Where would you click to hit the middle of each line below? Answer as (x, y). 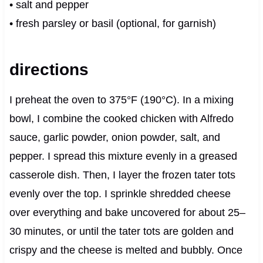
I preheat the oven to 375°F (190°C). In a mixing (121, 100)
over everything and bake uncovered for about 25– (127, 213)
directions (49, 70)
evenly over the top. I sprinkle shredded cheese (120, 194)
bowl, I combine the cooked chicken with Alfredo (121, 119)
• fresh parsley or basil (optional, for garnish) (112, 24)
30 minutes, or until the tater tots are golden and (121, 232)
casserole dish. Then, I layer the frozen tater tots (122, 175)
